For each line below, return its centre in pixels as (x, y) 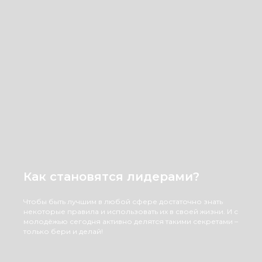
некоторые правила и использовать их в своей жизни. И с (131, 211)
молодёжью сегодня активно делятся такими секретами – (131, 221)
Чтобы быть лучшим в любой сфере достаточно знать (123, 201)
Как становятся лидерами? (111, 177)
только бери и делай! (63, 231)
